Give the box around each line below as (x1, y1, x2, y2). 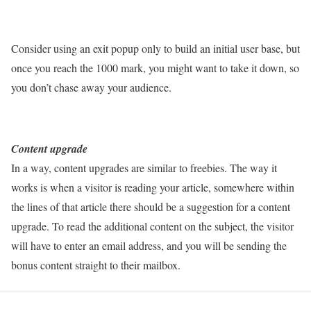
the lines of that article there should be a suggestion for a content (11, 199, 290, 214)
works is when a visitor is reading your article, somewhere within (11, 179, 294, 194)
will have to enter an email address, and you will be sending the (11, 237, 287, 253)
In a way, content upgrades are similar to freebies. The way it (11, 160, 277, 175)
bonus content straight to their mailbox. (11, 257, 180, 272)
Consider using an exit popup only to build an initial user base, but (11, 40, 300, 56)
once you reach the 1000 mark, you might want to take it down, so (11, 60, 299, 75)
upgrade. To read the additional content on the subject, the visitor (11, 218, 294, 233)
